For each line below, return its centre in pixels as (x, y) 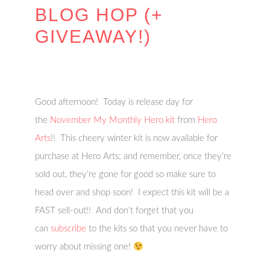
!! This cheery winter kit (97, 138)
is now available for (182, 138)
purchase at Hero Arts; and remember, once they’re (133, 156)
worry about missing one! (84, 247)
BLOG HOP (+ (99, 15)
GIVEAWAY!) (93, 36)
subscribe (69, 229)
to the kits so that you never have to (157, 229)
